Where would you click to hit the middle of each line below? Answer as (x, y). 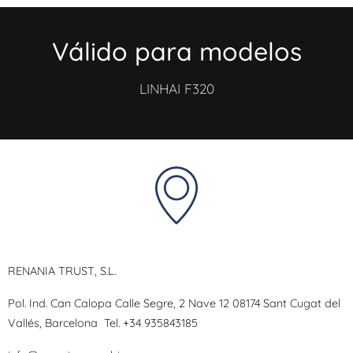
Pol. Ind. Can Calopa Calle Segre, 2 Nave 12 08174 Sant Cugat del (174, 303)
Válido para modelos (176, 51)
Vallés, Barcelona (56, 323)
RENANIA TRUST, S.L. (71, 271)
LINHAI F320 (176, 89)
